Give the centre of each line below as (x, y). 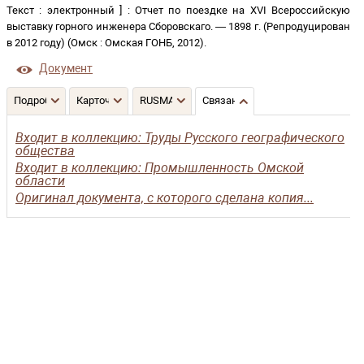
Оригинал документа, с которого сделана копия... (165, 198)
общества (45, 151)
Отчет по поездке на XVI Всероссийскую (243, 10)
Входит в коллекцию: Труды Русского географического (180, 138)
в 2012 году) (37, 43)
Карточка (100, 100)
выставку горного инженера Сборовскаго (108, 26)
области (40, 181)
